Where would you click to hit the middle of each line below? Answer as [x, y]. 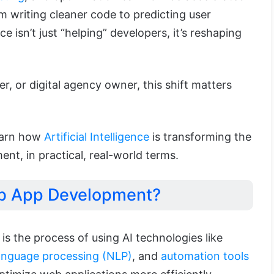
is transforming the [200, 136]
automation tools [205, 256]
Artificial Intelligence [97, 136]
